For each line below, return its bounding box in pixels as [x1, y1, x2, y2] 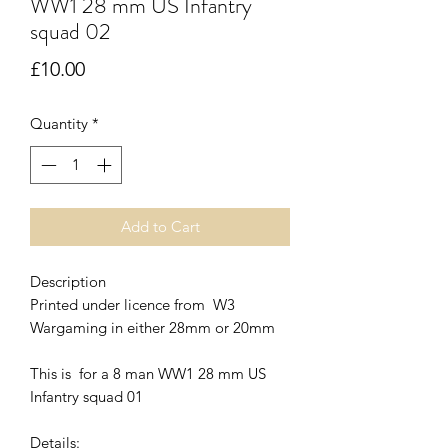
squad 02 [30, 15, 111, 47]
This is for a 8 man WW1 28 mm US [30, 364, 266, 384]
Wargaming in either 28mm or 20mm [30, 318, 275, 338]
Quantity [30, 113, 88, 133]
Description [30, 272, 106, 292]
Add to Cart [120, 217, 200, 237]
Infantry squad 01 [30, 387, 143, 407]
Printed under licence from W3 [30, 295, 235, 315]
